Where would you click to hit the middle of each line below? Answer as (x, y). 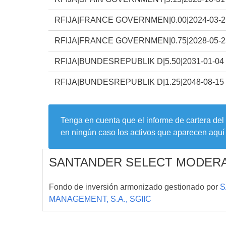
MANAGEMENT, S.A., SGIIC (100, 199)
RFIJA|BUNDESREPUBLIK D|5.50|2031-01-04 (139, 61)
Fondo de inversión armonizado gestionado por (134, 187)
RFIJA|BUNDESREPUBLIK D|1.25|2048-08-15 (139, 82)
